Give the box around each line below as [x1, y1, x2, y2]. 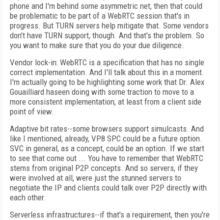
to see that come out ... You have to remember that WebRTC [10, 153, 203, 163]
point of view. [10, 107, 54, 116]
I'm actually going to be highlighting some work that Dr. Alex [10, 77, 204, 87]
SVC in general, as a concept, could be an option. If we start [10, 143, 204, 153]
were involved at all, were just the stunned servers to [10, 173, 181, 183]
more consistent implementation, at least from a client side [10, 97, 201, 107]
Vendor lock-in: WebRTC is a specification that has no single [10, 57, 204, 67]
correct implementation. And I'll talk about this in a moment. [10, 67, 204, 77]
